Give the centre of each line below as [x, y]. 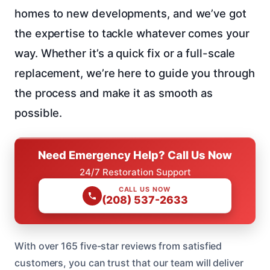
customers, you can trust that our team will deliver [129, 262]
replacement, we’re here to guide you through [135, 73]
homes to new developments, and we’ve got [130, 13]
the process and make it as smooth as [114, 93]
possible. [39, 112]
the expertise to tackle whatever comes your [132, 33]
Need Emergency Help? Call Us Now [135, 155]
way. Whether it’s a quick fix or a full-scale [125, 53]
